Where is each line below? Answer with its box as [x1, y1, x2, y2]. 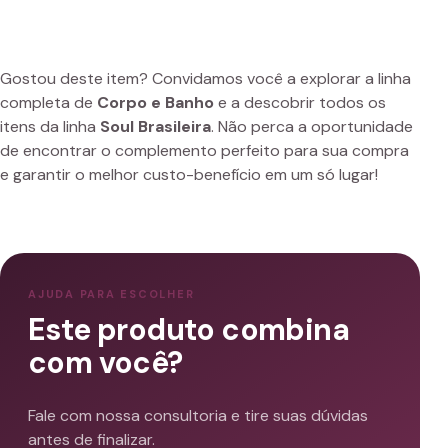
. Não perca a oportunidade [211, 116, 413, 138]
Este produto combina [28, 310, 349, 350]
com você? [28, 343, 183, 383]
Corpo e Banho [97, 92, 214, 114]
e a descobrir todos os [214, 92, 386, 114]
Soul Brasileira [100, 116, 211, 138]
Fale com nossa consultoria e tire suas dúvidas [28, 405, 368, 427]
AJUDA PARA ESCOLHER [28, 287, 195, 302]
